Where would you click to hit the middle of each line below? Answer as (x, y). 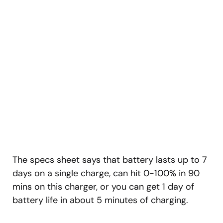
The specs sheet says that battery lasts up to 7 (110, 160)
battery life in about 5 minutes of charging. (100, 200)
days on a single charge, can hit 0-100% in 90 (106, 173)
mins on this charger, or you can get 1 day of (103, 187)
